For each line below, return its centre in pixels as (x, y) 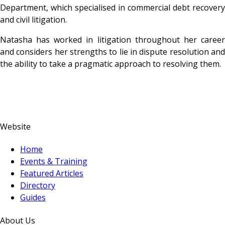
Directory (38, 186)
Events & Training (54, 161)
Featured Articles (52, 174)
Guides (33, 198)
